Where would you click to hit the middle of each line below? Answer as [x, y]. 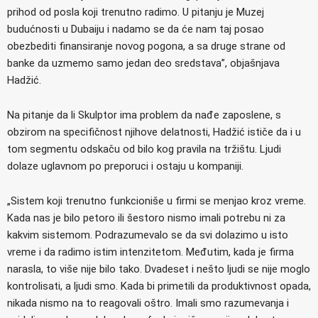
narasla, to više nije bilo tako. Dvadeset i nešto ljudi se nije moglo [159, 269]
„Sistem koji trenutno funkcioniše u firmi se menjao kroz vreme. [157, 201]
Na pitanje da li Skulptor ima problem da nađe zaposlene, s [144, 115]
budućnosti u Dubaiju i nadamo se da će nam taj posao [136, 29]
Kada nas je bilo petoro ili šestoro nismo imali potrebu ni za [146, 218]
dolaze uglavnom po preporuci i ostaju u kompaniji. [125, 166]
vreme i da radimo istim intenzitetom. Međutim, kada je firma [150, 252]
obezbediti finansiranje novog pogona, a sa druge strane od [146, 46]
